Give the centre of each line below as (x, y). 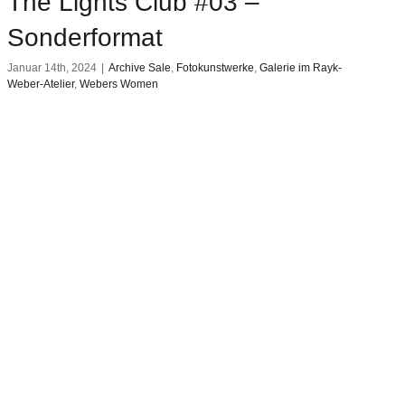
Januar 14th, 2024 (52, 68)
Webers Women (118, 85)
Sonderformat (85, 38)
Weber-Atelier (40, 85)
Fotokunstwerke (215, 68)
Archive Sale (139, 68)
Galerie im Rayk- (300, 68)
